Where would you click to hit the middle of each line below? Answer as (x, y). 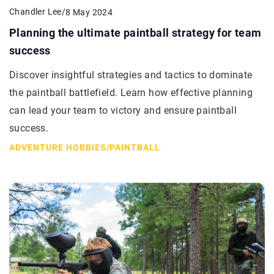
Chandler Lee (35, 12)
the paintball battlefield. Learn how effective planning (131, 93)
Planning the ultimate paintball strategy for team (135, 33)
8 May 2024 (89, 12)
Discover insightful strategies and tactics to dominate (131, 75)
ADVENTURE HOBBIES (58, 148)
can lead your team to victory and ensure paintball (123, 111)
